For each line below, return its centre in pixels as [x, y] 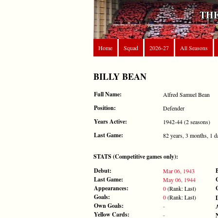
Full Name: [108, 94]
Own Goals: [109, 205]
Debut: [103, 170]
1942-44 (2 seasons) [187, 121]
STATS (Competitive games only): [136, 156]
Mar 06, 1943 [179, 171]
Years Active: [110, 121]
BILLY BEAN [120, 76]
